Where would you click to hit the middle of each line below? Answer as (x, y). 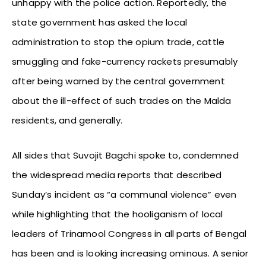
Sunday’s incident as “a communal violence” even (124, 195)
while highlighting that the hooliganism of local (118, 214)
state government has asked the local (100, 23)
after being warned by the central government (118, 81)
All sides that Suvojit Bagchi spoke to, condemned (125, 156)
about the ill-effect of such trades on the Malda (122, 101)
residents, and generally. (67, 121)
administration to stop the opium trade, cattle (118, 42)
